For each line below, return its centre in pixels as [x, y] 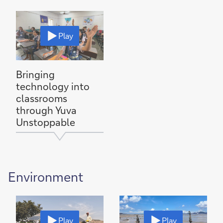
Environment [46, 177]
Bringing [35, 74]
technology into [53, 86]
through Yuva [46, 110]
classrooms [42, 98]
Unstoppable [46, 122]
